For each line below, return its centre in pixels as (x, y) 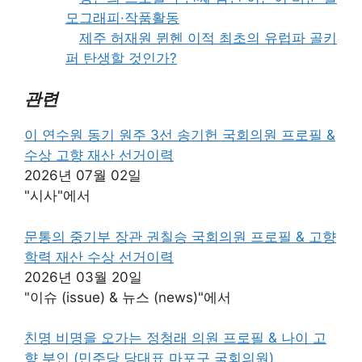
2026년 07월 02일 (83, 176)
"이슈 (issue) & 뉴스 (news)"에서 (128, 297)
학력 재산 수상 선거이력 (99, 257)
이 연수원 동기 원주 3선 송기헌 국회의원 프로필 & (180, 135)
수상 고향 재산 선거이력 (99, 156)
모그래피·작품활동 (122, 17)
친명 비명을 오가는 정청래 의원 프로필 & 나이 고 (175, 338)
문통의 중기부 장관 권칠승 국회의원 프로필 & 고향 (180, 236)
